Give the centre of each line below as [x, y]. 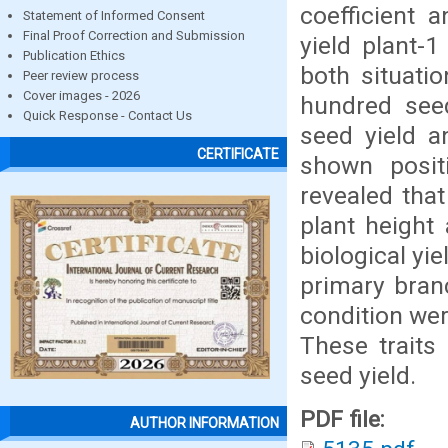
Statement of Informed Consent [114, 15]
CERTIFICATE [238, 154]
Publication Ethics [74, 55]
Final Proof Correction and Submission [134, 35]
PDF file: [345, 419]
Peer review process [81, 75]
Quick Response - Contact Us [107, 115]
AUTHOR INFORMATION [204, 423]
